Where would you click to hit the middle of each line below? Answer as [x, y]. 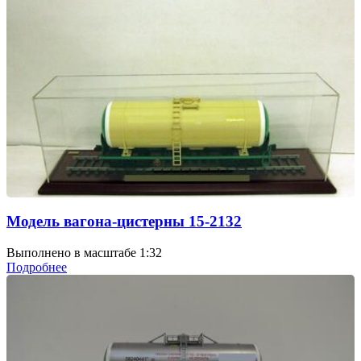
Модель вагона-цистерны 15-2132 [124, 221]
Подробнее [37, 267]
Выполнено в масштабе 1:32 [84, 252]
